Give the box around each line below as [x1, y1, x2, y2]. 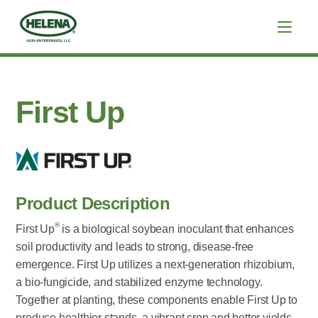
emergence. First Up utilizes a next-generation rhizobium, [16, 258, 295, 270]
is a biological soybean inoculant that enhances [59, 222, 295, 235]
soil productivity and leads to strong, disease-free [16, 240, 254, 253]
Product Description [16, 193, 170, 213]
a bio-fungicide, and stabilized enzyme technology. [16, 275, 263, 288]
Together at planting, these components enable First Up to [16, 293, 298, 306]
